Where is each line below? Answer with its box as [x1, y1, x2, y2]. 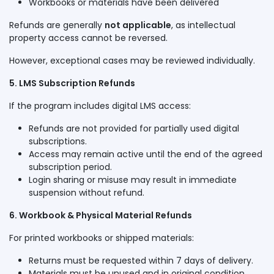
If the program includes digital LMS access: [9, 100, 191, 112]
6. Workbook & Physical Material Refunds [9, 209, 192, 221]
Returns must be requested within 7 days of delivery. [29, 254, 253, 267]
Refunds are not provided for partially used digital [29, 122, 239, 135]
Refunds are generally [9, 19, 105, 31]
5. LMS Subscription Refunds [9, 77, 135, 89]
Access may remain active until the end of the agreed [29, 148, 262, 160]
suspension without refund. [29, 187, 144, 199]
